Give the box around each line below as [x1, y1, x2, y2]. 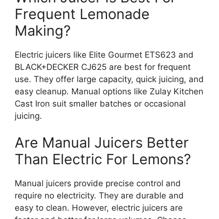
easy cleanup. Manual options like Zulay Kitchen [15, 86, 203, 96]
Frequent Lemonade [15, 5, 150, 22]
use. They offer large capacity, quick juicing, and [15, 74, 204, 84]
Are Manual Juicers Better [15, 134, 189, 152]
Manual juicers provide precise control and [15, 178, 181, 189]
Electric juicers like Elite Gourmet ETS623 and [15, 49, 194, 60]
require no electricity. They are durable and [15, 191, 184, 201]
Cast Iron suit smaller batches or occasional [15, 98, 186, 109]
